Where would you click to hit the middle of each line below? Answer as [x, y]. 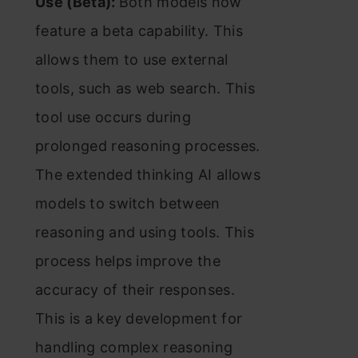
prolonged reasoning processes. [148, 146]
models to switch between [128, 203]
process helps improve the [128, 261]
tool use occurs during [113, 117]
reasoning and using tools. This [145, 232]
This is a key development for [139, 318]
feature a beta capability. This [139, 31]
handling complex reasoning [134, 347]
